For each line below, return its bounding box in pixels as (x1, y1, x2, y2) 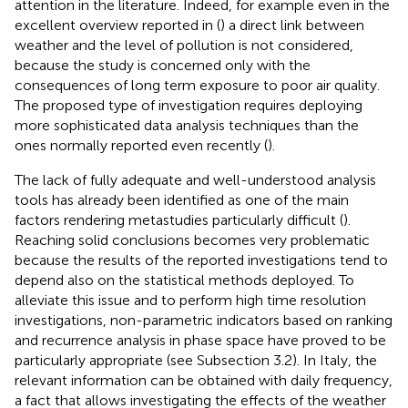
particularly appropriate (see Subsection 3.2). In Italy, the (15, 351, 377, 369)
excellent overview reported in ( (15, 15, 220, 34)
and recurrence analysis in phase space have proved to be (15, 331, 386, 349)
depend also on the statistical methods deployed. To (15, 270, 354, 289)
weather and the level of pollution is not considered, (15, 36, 353, 54)
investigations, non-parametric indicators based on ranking (15, 311, 393, 329)
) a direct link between (220, 15, 364, 34)
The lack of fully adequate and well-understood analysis (15, 170, 376, 189)
